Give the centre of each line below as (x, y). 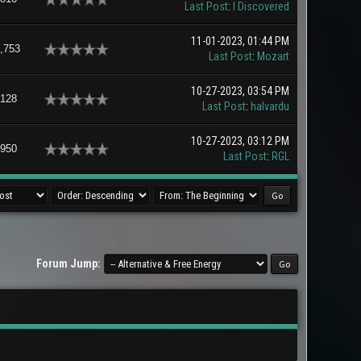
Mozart (273, 56)
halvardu (270, 106)
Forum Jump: (68, 263)
